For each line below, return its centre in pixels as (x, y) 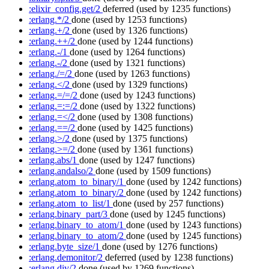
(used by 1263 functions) (143, 74)
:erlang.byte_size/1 (65, 247)
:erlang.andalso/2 (62, 171)
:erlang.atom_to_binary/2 (77, 193)
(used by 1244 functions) (146, 41)
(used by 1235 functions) (183, 9)
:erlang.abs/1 (54, 160)
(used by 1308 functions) (146, 117)
